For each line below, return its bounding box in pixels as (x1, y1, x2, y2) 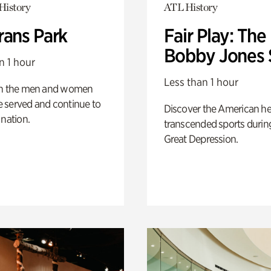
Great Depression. (163, 132, 238, 146)
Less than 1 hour (163, 76, 238, 89)
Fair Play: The (163, 24, 266, 48)
